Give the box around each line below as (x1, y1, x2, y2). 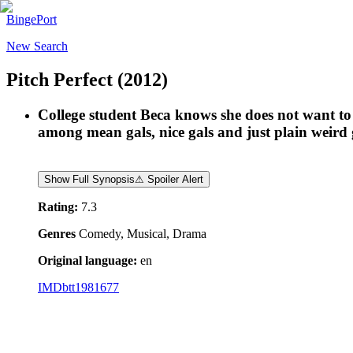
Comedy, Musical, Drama (79, 226, 206, 240)
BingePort (6, 13, 57, 26)
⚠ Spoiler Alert (135, 173, 203, 185)
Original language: (38, 253, 137, 267)
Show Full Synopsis (44, 173, 135, 185)
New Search (6, 39, 68, 53)
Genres (38, 226, 76, 240)
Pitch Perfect (6, 69, 113, 90)
